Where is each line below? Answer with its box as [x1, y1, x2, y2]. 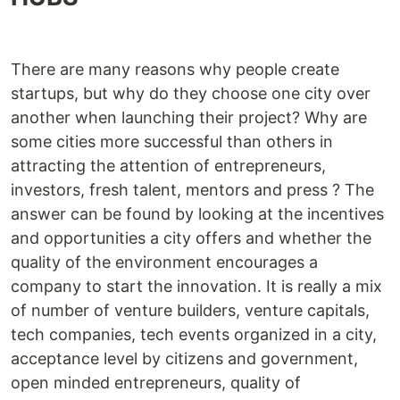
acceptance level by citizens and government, [11, 349, 358, 368]
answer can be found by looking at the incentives [11, 204, 384, 223]
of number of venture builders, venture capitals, [11, 301, 370, 320]
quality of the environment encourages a [11, 253, 318, 271]
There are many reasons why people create [11, 60, 339, 79]
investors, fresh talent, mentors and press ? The [11, 180, 374, 199]
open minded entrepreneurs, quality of [11, 373, 301, 392]
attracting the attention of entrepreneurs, [11, 156, 326, 175]
